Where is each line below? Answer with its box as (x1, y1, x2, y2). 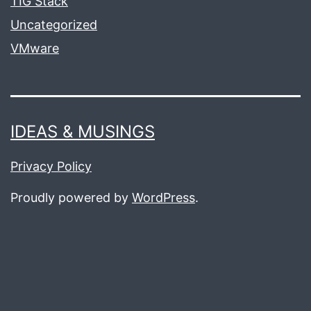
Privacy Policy (10, 159, 92, 174)
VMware (10, 41, 59, 56)
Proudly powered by (10, 190, 132, 205)
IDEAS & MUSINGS (10, 121, 155, 142)
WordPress (132, 190, 195, 205)
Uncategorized (10, 17, 97, 33)
